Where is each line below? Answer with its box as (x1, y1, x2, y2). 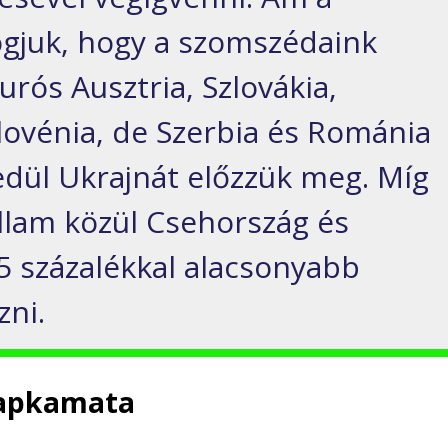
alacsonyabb (176, 246, 361, 288)
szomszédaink (178, 21, 378, 63)
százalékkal (20, 246, 177, 288)
